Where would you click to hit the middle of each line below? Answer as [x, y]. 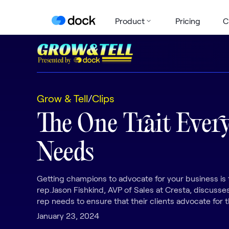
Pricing [188, 21]
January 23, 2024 [68, 215]
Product [130, 21]
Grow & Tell [62, 98]
